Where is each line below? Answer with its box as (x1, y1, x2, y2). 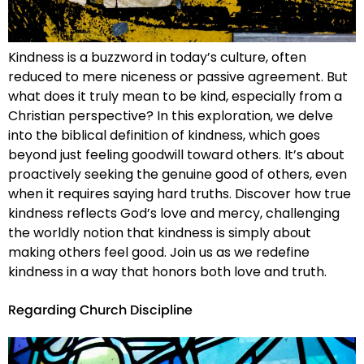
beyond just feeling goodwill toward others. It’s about (8, 145, 344, 164)
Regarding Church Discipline (8, 301, 193, 323)
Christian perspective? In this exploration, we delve (8, 106, 333, 125)
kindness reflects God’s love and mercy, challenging (8, 203, 340, 223)
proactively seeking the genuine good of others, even (8, 164, 347, 184)
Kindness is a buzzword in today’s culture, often (8, 47, 306, 67)
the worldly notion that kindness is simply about (8, 223, 311, 242)
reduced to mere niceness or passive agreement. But (8, 67, 348, 86)
